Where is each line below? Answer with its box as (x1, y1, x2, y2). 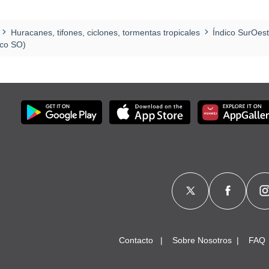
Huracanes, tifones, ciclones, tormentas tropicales (10, 27, 200, 37)
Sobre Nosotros (172, 235, 232, 245)
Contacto (119, 235, 153, 245)
